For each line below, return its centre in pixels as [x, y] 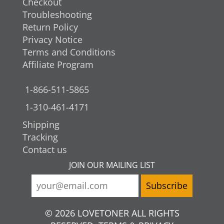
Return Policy [50, 27]
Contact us [45, 150]
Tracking [40, 137]
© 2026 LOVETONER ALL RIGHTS [112, 213]
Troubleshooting [57, 15]
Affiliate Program [58, 65]
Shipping [41, 125]
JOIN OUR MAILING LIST [112, 165]
